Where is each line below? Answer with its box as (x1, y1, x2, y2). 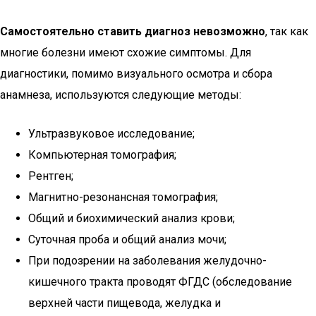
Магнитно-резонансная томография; (28, 190, 218, 204)
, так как (265, 25, 308, 38)
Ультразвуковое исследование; (28, 127, 195, 140)
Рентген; (28, 169, 73, 183)
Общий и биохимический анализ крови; (28, 212, 235, 225)
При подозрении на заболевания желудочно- (28, 254, 267, 267)
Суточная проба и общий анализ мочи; (28, 233, 226, 246)
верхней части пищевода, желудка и (28, 296, 221, 310)
